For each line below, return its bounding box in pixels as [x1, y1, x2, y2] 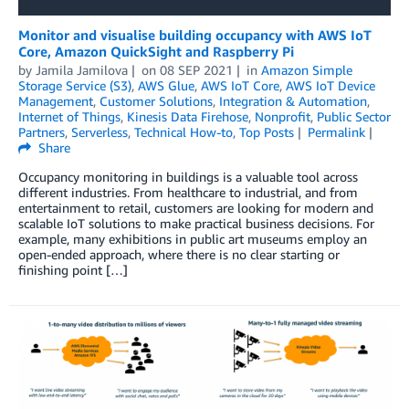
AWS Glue [138, 77, 194, 93]
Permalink [307, 123, 365, 140]
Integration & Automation [219, 92, 367, 109]
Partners [18, 123, 65, 140]
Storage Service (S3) [18, 77, 131, 93]
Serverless [71, 123, 128, 140]
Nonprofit [255, 108, 310, 124]
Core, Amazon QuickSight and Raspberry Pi [18, 42, 294, 59]
